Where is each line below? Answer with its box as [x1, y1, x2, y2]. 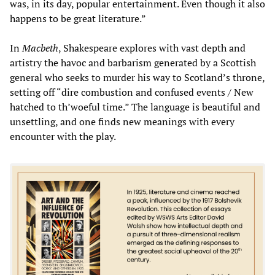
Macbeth [22, 41, 58, 55]
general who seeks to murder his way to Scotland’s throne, [10, 70, 265, 84]
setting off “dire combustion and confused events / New [10, 85, 254, 99]
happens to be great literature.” [10, 11, 146, 25]
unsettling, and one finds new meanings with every [10, 114, 234, 128]
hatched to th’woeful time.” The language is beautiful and [10, 99, 260, 114]
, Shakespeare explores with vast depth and [58, 41, 246, 55]
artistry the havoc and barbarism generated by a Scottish [10, 55, 256, 69]
